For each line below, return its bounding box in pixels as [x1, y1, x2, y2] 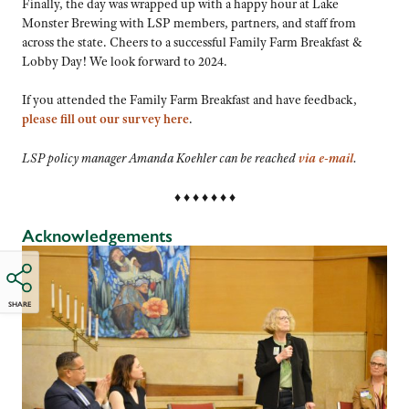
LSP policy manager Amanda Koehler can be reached [22, 150, 299, 166]
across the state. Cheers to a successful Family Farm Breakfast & [22, 33, 362, 50]
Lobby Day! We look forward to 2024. [22, 52, 227, 69]
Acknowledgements [22, 225, 173, 247]
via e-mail [299, 150, 353, 166]
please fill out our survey [22, 110, 163, 128]
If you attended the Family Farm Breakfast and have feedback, [22, 91, 357, 109]
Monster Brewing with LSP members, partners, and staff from [22, 14, 356, 31]
